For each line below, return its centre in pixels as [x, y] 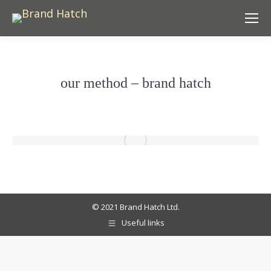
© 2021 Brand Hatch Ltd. [135, 207]
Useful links [143, 223]
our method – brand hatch [135, 83]
